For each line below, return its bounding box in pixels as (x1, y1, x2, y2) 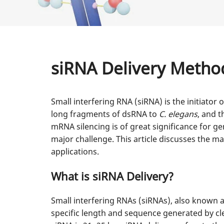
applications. (51, 146, 99, 157)
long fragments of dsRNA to (51, 108, 159, 119)
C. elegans (159, 108, 197, 119)
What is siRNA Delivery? (51, 168, 173, 183)
